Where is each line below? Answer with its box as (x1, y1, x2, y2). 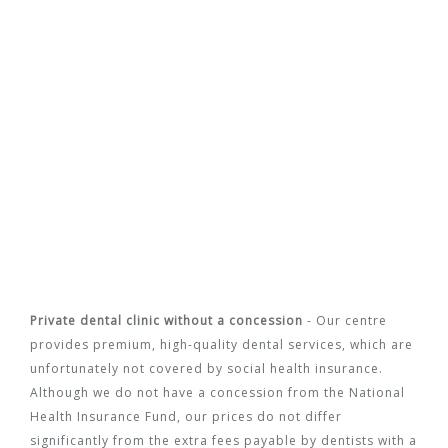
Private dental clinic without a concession (30, 311, 303, 329)
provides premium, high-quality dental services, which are (30, 335, 413, 353)
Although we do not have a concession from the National (30, 383, 405, 401)
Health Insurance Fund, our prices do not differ (30, 407, 342, 425)
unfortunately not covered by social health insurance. (30, 359, 383, 377)
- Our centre (303, 311, 387, 329)
